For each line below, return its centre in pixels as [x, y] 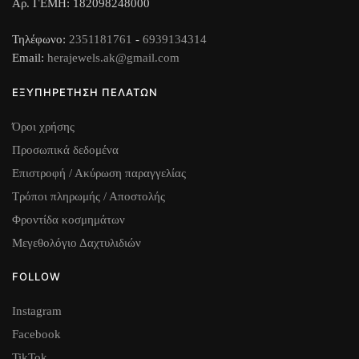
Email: [28, 57]
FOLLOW [36, 276]
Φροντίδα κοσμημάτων [69, 219]
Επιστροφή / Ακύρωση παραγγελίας [99, 173]
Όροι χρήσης [43, 126]
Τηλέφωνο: [40, 39]
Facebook [36, 335]
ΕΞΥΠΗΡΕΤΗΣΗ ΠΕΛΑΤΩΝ [85, 92]
